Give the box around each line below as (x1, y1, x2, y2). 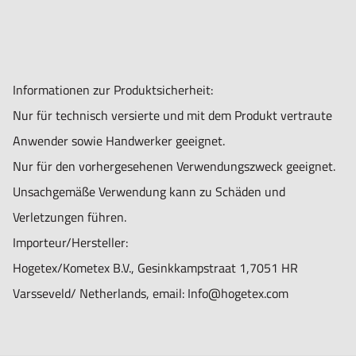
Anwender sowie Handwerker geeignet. (13, 131, 225, 151)
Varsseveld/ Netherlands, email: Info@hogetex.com (13, 284, 288, 304)
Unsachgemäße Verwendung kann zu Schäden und (13, 182, 285, 202)
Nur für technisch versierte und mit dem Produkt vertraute (13, 106, 332, 126)
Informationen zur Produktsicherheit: (13, 80, 213, 100)
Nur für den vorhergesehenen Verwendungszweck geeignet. (13, 157, 335, 176)
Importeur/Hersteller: (13, 233, 128, 253)
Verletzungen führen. (13, 207, 126, 227)
